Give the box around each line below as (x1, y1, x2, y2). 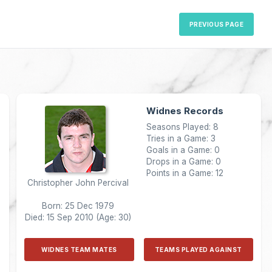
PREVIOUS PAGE (189, 20, 243, 28)
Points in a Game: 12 (146, 168, 223, 178)
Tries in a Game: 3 (146, 134, 216, 143)
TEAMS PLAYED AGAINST (154, 246, 242, 253)
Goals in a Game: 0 (146, 145, 220, 155)
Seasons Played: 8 (146, 122, 219, 132)
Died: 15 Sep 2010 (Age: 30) (24, 212, 131, 222)
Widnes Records (146, 105, 223, 117)
